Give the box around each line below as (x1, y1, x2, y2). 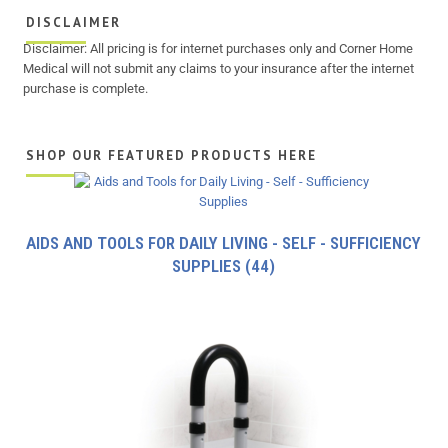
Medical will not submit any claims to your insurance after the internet (23, 61, 415, 77)
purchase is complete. (23, 81, 149, 97)
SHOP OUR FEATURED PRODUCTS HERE (26, 147, 318, 165)
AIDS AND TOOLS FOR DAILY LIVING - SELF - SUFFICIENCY (26, 233, 422, 254)
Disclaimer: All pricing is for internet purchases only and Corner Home (23, 41, 414, 57)
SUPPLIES (172, 256, 246, 277)
